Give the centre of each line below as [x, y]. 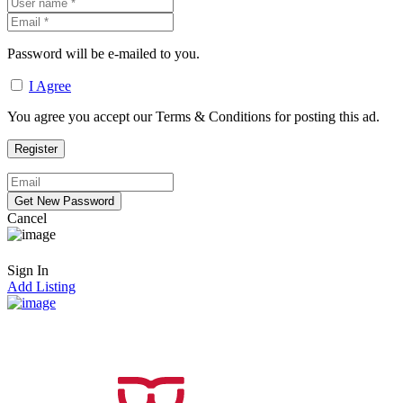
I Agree [50, 85]
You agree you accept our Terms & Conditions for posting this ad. [193, 116]
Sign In [28, 270]
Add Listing [41, 286]
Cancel [27, 218]
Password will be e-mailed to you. [103, 53]
